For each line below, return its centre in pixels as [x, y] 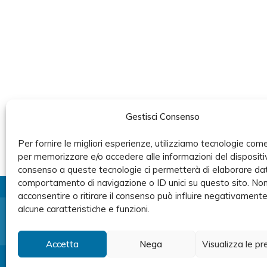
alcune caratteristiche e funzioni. [84, 209]
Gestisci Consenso [162, 117]
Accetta [62, 244]
